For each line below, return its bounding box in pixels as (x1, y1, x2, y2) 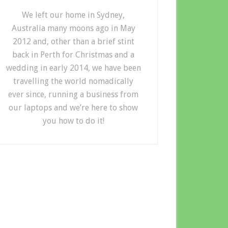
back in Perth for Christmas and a (12, 50, 134, 60)
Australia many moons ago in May (11, 23, 135, 33)
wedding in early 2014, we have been (6, 63, 141, 73)
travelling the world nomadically (13, 76, 133, 86)
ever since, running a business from (8, 90, 138, 99)
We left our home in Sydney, (22, 10, 125, 20)
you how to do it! (42, 116, 104, 126)
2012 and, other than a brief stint (12, 37, 134, 46)
